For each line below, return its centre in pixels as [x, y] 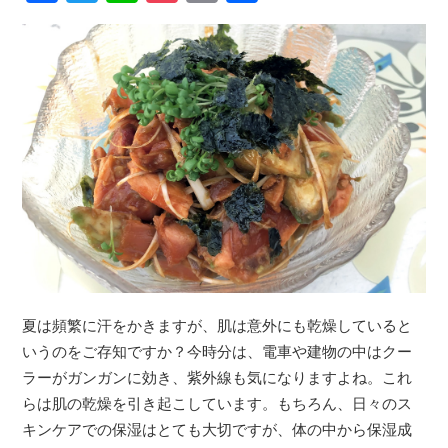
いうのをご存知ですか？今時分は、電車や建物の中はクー [217, 352]
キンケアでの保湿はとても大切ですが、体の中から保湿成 [217, 430]
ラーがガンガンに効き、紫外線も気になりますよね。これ [217, 378]
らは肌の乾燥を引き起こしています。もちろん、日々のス [217, 404]
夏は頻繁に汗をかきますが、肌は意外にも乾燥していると [217, 326]
